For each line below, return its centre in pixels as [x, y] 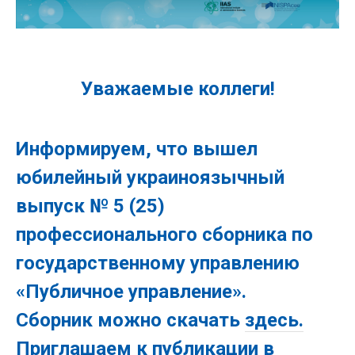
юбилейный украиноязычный [150, 177]
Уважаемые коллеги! [177, 88]
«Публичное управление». [131, 291]
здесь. [274, 320]
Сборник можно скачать [130, 320]
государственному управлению [158, 263]
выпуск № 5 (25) [90, 206]
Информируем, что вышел [137, 149]
